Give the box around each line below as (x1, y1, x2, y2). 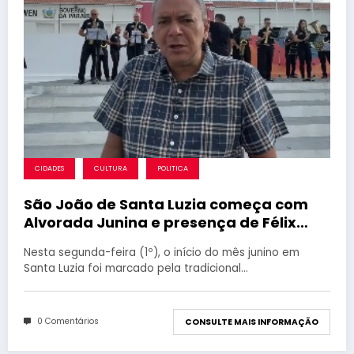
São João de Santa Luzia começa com (24, 194, 308, 214)
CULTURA (94, 163, 127, 173)
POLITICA (157, 163, 188, 173)
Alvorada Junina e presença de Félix (24, 212, 296, 232)
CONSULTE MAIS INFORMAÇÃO (185, 315, 318, 328)
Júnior (24, 230, 71, 250)
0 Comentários (37, 315, 99, 328)
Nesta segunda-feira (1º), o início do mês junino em (24, 244, 299, 260)
